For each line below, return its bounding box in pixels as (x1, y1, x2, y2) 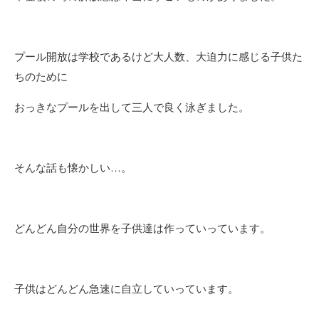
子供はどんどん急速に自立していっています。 (14, 281, 239, 296)
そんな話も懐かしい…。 (14, 160, 132, 175)
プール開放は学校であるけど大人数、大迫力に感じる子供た (14, 49, 303, 64)
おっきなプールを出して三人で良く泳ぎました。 (14, 100, 249, 115)
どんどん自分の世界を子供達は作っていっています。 (14, 221, 271, 236)
